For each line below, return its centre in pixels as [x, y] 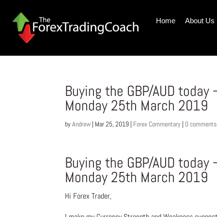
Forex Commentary [157, 124]
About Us [200, 21]
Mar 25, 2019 [112, 124]
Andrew [82, 124]
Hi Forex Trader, [88, 196]
